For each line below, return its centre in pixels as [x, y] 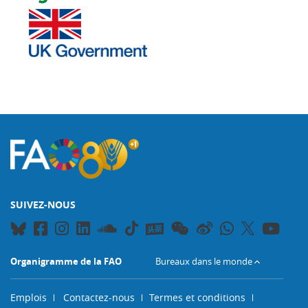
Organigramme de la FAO [66, 262]
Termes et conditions [197, 298]
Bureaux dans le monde [204, 262]
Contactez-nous [99, 298]
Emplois [29, 298]
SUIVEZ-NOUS [43, 205]
